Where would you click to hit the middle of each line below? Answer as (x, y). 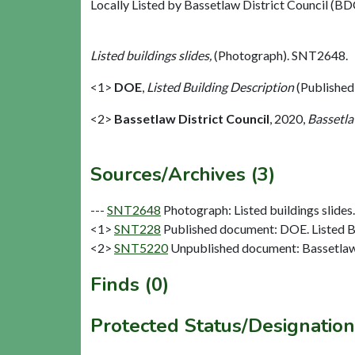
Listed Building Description (220, 87)
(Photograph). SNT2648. (281, 55)
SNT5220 (141, 248)
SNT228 (137, 229)
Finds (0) (130, 285)
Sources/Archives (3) (183, 175)
